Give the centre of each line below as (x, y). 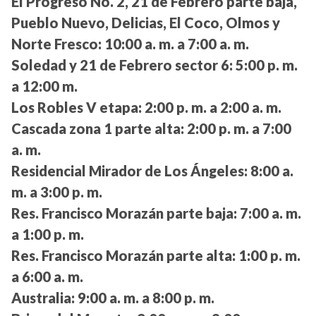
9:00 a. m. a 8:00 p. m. (145, 298)
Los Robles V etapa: (77, 108)
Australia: (43, 298)
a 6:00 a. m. (47, 277)
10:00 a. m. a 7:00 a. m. (175, 44)
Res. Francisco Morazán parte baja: (124, 213)
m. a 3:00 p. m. (57, 192)
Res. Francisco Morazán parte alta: (123, 256)
